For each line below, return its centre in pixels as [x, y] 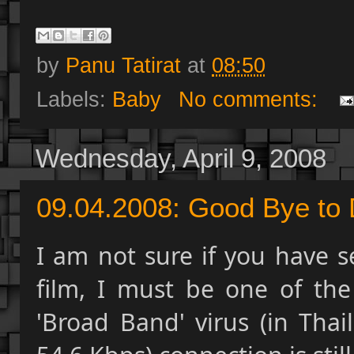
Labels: [74, 100]
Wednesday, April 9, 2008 [181, 159]
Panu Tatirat [123, 66]
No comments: [251, 100]
